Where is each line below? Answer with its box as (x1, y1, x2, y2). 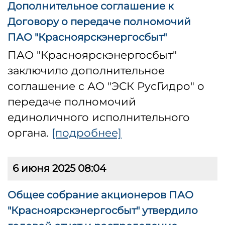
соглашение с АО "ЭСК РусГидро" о (8, 79, 204, 93)
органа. (8, 126, 52, 140)
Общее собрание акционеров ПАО (8, 189, 193, 201)
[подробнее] (52, 126, 122, 140)
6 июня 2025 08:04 (13, 162, 106, 175)
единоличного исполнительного (8, 110, 190, 124)
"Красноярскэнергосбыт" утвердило (8, 204, 198, 217)
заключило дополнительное (8, 64, 165, 77)
